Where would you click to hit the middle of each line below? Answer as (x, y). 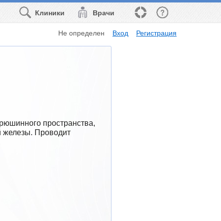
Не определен (82, 33)
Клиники (50, 13)
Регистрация (156, 33)
